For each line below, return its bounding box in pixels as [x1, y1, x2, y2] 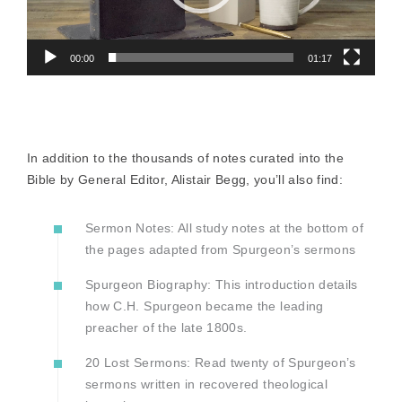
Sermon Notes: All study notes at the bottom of [85, 221, 364, 236]
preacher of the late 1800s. [85, 320, 248, 336]
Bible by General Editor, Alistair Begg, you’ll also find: [27, 172, 343, 188]
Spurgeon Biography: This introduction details [85, 277, 358, 293]
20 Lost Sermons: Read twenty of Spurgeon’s [85, 355, 356, 371]
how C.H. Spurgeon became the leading [85, 299, 324, 314]
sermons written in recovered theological [85, 377, 328, 392]
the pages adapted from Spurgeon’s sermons [85, 242, 356, 258]
